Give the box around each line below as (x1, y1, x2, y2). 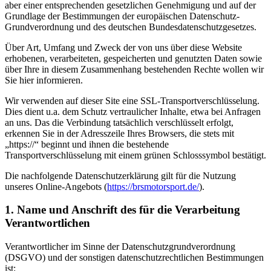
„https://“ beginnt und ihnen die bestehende (5, 139, 169, 149)
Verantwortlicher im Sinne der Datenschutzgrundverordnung (5, 241, 235, 252)
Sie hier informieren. (5, 74, 83, 85)
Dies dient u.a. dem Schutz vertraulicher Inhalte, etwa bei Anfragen (5, 106, 261, 117)
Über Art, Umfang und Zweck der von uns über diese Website (5, 42, 242, 53)
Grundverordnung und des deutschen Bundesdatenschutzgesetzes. (5, 21, 256, 32)
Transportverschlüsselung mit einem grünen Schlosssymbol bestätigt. (5, 149, 266, 160)
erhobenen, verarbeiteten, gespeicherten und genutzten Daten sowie (5, 53, 262, 64)
